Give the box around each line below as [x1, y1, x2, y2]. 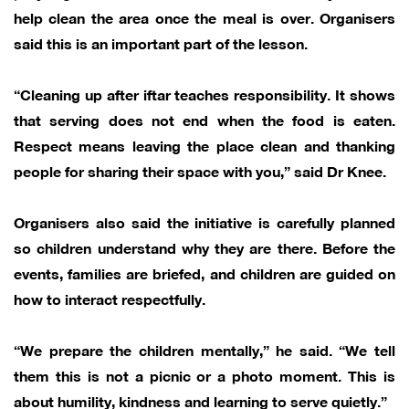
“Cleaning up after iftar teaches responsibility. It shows [14, 80, 395, 106]
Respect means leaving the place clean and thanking [14, 131, 395, 157]
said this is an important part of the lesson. [14, 29, 308, 55]
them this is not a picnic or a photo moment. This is [14, 362, 395, 387]
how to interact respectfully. [14, 285, 205, 310]
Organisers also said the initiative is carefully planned [14, 208, 395, 234]
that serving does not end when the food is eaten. [14, 106, 395, 131]
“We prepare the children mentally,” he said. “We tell [14, 336, 395, 362]
